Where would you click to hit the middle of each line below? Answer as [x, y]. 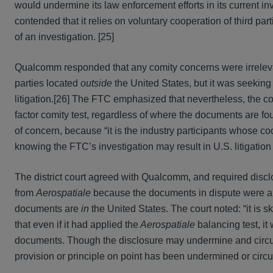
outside [96, 83]
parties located [48, 83]
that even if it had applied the [76, 225]
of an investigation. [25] [64, 37]
